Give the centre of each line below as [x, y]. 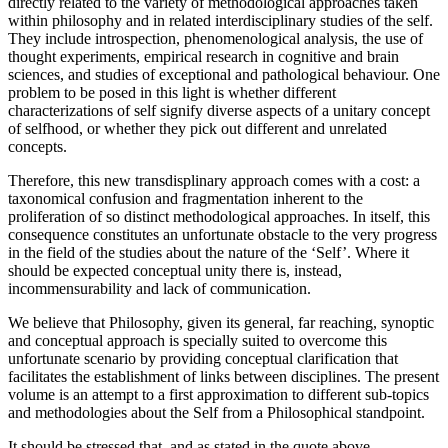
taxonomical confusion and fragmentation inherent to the [185, 198]
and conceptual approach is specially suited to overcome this [197, 340]
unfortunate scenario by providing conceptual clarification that [203, 358]
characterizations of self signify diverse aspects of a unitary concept [219, 110]
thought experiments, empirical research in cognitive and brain [203, 56]
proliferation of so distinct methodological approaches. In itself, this [219, 216]
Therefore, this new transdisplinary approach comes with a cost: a [214, 180]
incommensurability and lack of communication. [159, 288]
